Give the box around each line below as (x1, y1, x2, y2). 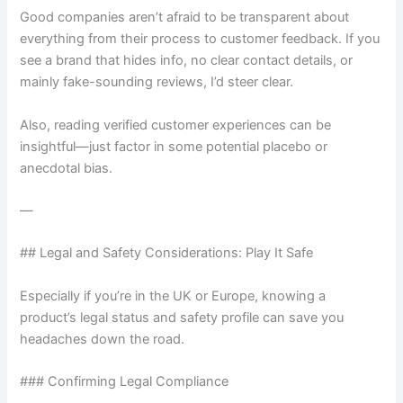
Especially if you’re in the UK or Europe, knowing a (20, 287, 327, 304)
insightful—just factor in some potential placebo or (20, 138, 328, 155)
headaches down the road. (20, 330, 185, 347)
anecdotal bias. (20, 159, 113, 176)
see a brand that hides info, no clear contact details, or (20, 52, 354, 69)
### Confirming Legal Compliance (20, 372, 229, 390)
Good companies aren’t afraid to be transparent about (20, 9, 350, 26)
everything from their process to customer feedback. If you (20, 31, 381, 48)
